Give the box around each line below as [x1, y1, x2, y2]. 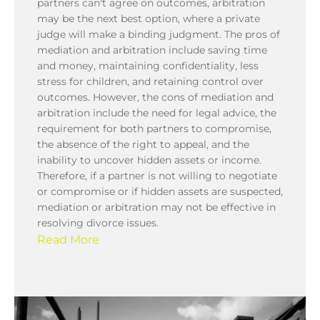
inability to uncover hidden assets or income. [37, 153, 261, 166]
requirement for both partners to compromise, [37, 121, 271, 135]
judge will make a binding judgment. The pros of [37, 27, 280, 41]
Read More [37, 232, 99, 246]
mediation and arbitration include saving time [37, 43, 267, 56]
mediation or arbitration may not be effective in [37, 200, 276, 214]
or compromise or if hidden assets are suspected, [37, 184, 283, 198]
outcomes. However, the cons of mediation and [37, 90, 274, 104]
